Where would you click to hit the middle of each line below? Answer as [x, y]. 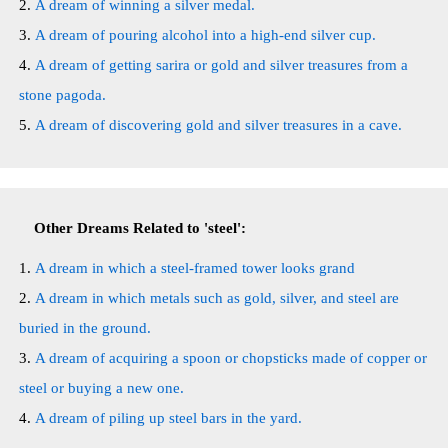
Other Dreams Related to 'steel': [140, 228]
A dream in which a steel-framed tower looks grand [195, 268]
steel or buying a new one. [101, 388]
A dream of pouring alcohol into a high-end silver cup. [205, 35]
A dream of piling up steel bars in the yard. [168, 418]
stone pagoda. [62, 95]
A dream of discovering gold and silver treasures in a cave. [218, 125]
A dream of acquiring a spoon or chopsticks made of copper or [231, 358]
